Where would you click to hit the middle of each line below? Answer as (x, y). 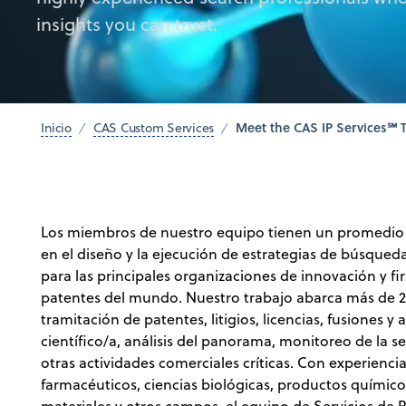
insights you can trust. (127, 24)
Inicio (56, 127)
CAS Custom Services (154, 127)
